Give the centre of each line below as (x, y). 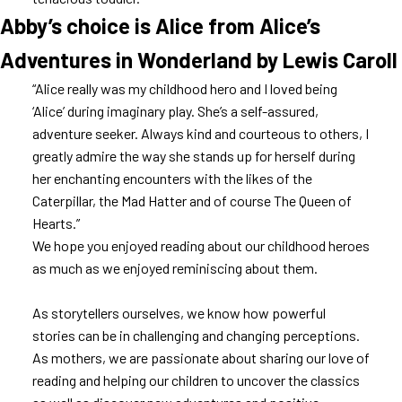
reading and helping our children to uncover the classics (196, 380)
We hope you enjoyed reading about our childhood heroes (201, 245)
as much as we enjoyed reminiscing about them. (175, 268)
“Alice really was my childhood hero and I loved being (184, 88)
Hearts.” (56, 223)
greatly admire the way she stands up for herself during (193, 156)
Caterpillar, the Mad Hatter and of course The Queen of (192, 201)
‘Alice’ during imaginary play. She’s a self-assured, (175, 111)
